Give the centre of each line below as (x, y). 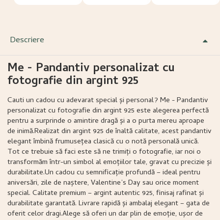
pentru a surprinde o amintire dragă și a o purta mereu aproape (106, 121)
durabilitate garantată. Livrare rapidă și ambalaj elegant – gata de (109, 204)
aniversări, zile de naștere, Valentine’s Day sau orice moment (103, 183)
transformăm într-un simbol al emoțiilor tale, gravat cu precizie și (110, 162)
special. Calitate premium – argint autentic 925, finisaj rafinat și (106, 193)
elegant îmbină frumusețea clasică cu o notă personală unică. (103, 142)
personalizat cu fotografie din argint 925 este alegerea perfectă (108, 111)
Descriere (27, 41)
